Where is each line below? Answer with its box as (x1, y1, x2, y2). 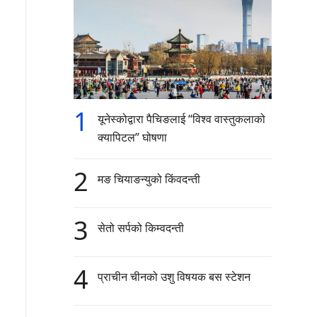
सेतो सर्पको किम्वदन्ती (98, 220, 184, 236)
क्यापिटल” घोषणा (98, 129, 167, 146)
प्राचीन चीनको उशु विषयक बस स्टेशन (98, 269, 250, 285)
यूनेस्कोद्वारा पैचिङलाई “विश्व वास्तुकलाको (98, 111, 265, 127)
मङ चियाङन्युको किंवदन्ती (98, 171, 200, 188)
